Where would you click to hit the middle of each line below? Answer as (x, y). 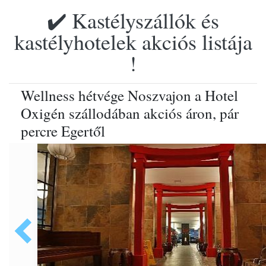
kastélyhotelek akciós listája (133, 42)
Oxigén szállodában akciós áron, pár (130, 113)
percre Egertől (63, 131)
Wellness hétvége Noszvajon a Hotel (129, 95)
